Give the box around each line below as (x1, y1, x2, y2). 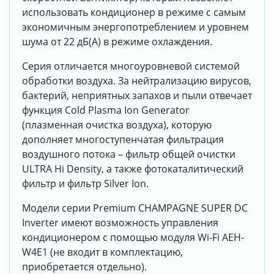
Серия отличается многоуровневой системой (22, 59, 240, 73)
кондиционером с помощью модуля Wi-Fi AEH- (22, 231, 244, 245)
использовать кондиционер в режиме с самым (22, 6, 246, 20)
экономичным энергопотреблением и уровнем (22, 20, 249, 34)
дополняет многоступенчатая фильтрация (22, 133, 224, 147)
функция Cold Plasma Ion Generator (22, 103, 190, 117)
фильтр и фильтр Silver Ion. (22, 177, 149, 191)
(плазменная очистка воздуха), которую (22, 118, 212, 132)
